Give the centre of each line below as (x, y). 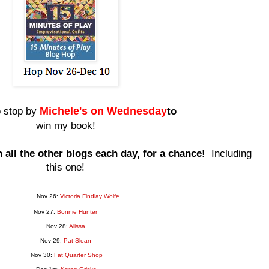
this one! (65, 167)
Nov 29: (51, 240)
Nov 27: (44, 211)
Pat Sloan (77, 240)
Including (228, 153)
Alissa (77, 226)
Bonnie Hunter (76, 211)
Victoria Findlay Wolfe (90, 196)
